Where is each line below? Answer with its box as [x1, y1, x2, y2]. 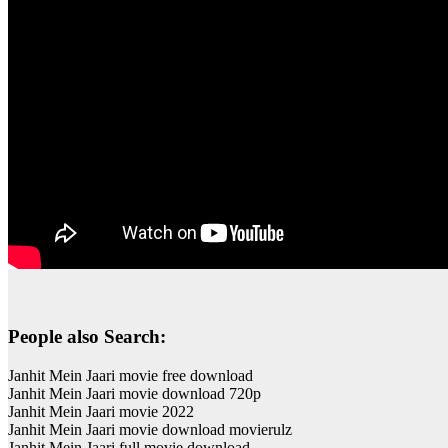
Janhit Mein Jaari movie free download [8, 366, 253, 384]
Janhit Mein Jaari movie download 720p [8, 384, 261, 402]
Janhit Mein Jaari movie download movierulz [8, 420, 292, 438]
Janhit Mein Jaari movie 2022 [8, 402, 194, 420]
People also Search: [8, 325, 166, 347]
